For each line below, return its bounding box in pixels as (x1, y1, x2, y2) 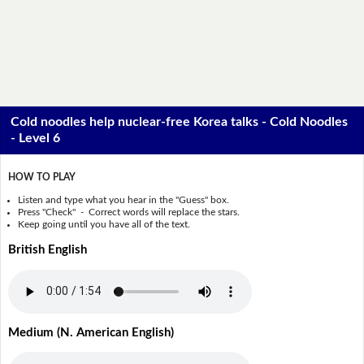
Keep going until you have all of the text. (18, 219, 191, 229)
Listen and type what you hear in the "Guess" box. (18, 194, 230, 205)
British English (7, 243, 87, 256)
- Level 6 (11, 132, 61, 145)
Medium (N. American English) (7, 326, 174, 339)
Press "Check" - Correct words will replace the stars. (18, 206, 240, 217)
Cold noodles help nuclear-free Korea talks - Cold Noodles (11, 115, 349, 129)
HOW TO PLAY (7, 172, 76, 183)
